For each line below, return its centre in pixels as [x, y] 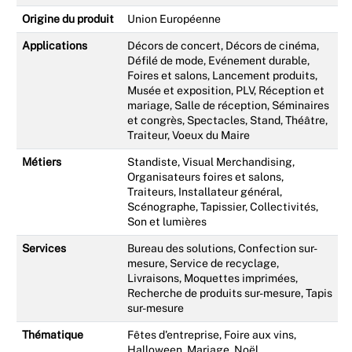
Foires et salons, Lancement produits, [222, 75]
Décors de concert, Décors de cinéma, [223, 45]
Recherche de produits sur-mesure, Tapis [230, 293]
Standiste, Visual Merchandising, [211, 161]
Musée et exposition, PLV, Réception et [226, 90]
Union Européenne [174, 18]
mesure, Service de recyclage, [203, 263]
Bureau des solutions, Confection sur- [222, 248]
